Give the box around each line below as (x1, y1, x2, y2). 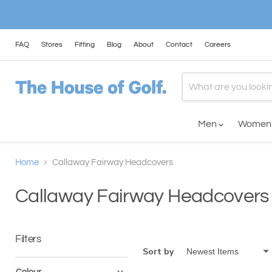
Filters (15, 233, 41, 245)
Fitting (75, 40, 95, 49)
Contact (166, 40, 192, 49)
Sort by (143, 245, 174, 257)
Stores (41, 40, 63, 49)
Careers (205, 40, 231, 49)
